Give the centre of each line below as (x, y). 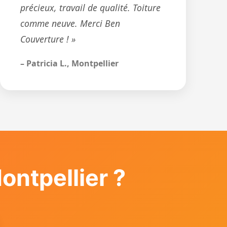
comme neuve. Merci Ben (70, 23)
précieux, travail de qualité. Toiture (90, 8)
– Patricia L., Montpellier (69, 63)
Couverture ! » (48, 39)
